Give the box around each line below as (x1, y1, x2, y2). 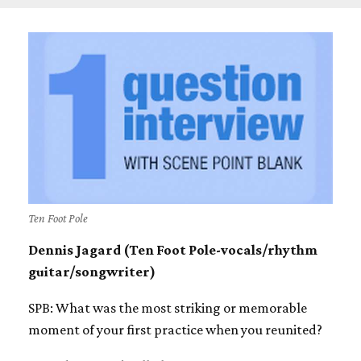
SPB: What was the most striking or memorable (28, 299, 307, 316)
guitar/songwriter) (28, 263, 156, 280)
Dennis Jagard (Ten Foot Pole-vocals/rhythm (28, 241, 317, 258)
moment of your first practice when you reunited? (28, 321, 322, 338)
